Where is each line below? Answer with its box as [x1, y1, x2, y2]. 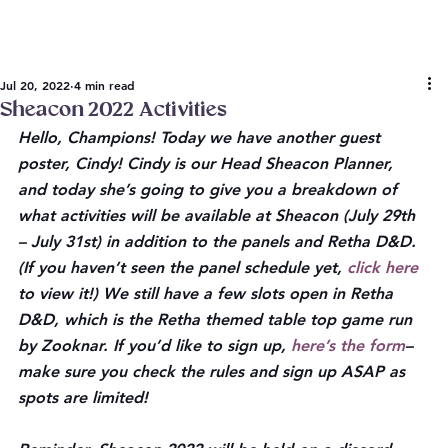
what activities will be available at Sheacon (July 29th [18, 205, 420, 225]
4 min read [74, 76, 135, 93]
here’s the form [291, 335, 405, 355]
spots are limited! [18, 387, 153, 407]
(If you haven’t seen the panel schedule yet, [18, 257, 347, 277]
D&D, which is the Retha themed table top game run [18, 309, 417, 329]
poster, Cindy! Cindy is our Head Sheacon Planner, [18, 153, 398, 173]
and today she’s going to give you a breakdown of [18, 179, 402, 199]
